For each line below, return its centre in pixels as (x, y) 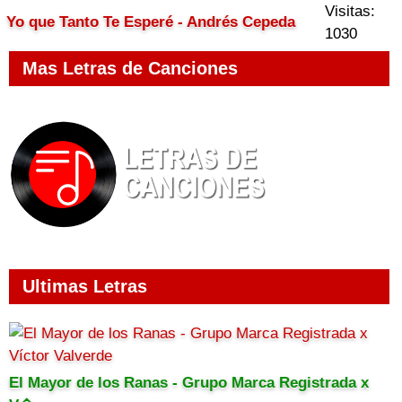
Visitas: (350, 11)
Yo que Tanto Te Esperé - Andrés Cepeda (151, 22)
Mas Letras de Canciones (130, 68)
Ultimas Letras (85, 286)
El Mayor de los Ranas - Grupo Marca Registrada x (189, 383)
